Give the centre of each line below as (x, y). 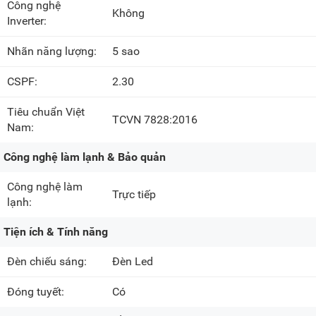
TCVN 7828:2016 (155, 120)
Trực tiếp (134, 195)
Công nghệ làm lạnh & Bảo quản (85, 157)
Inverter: (28, 21)
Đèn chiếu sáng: (48, 262)
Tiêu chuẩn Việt (46, 112)
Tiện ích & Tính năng (56, 232)
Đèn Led (133, 262)
